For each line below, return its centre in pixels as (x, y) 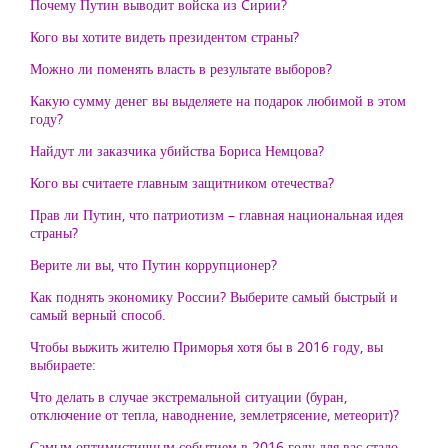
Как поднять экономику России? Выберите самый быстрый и (214, 296)
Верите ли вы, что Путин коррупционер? (153, 264)
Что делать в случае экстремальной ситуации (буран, (188, 396)
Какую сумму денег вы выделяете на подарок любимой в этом (218, 100)
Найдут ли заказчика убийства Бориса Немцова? (177, 150)
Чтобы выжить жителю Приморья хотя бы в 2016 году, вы (206, 346)
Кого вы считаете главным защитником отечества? (182, 182)
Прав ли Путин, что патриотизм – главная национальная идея (216, 214)
